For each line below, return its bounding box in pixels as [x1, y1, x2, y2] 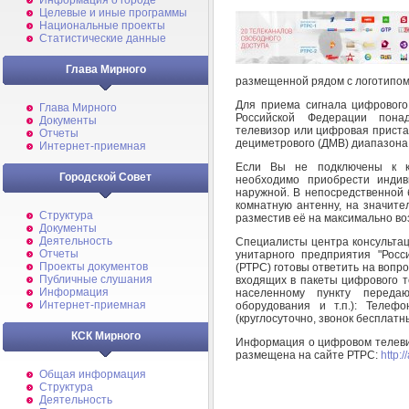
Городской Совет [59, 171, 152, 184]
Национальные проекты [39, 19, 165, 32]
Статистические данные [39, 32, 166, 45]
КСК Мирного [70, 330, 141, 342]
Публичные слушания [39, 273, 152, 286]
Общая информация [39, 368, 146, 381]
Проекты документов [39, 260, 148, 273]
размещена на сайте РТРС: [236, 348, 381, 362]
